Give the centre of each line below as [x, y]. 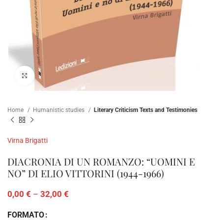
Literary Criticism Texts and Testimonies [146, 110]
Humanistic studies [59, 110]
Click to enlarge [56, 76]
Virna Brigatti [27, 140]
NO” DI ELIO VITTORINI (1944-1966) [86, 173]
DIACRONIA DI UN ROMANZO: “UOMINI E [101, 161]
